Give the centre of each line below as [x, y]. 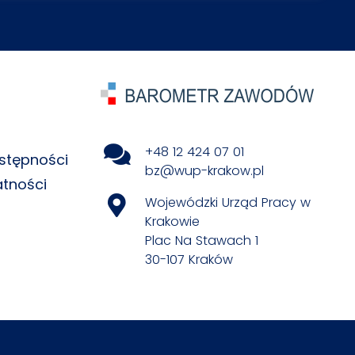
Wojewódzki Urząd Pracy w [228, 203]
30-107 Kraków [189, 260]
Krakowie [172, 222]
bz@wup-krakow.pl [204, 171]
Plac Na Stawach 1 [202, 241]
